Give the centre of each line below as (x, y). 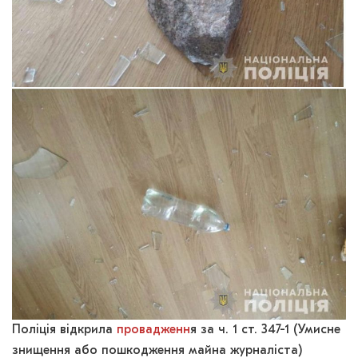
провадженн (153, 330)
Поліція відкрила (64, 330)
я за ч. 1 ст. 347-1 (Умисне (265, 330)
